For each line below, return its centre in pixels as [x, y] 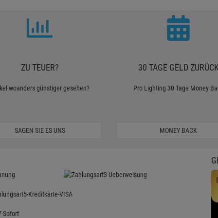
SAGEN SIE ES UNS [40, 131]
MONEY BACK [178, 131]
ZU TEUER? [40, 68]
